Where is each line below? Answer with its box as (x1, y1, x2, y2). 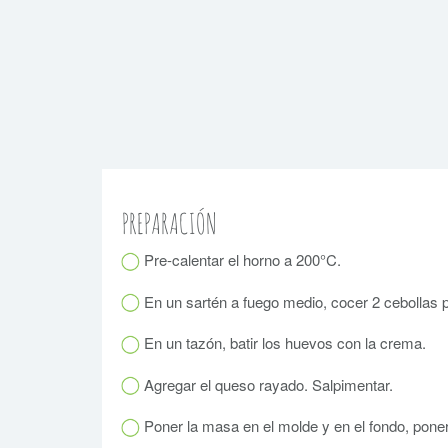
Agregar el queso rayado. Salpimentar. (140, 373, 393, 395)
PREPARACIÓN (122, 206, 217, 242)
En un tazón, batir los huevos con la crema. (140, 332, 426, 354)
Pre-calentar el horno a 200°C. (140, 249, 341, 271)
